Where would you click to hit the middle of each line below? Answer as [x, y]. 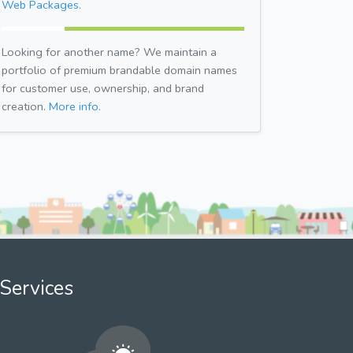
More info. [75, 106]
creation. [25, 106]
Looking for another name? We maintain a [109, 52]
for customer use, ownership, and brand [103, 88]
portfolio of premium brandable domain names [119, 70]
